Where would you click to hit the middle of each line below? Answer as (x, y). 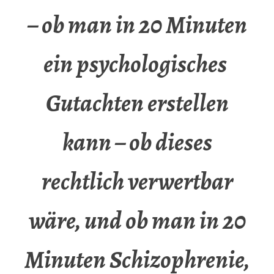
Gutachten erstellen (137, 103)
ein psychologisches (137, 64)
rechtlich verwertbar (137, 182)
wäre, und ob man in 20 (137, 221)
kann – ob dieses (137, 143)
